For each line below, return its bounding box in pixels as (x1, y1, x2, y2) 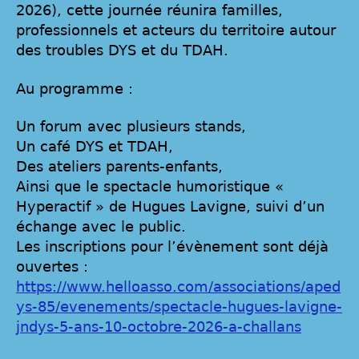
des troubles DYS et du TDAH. (16, 42, 228, 59)
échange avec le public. (16, 218, 186, 236)
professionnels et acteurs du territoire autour (16, 22, 336, 39)
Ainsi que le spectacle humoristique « (16, 178, 284, 196)
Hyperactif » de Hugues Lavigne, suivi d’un (16, 198, 325, 216)
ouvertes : (16, 258, 88, 276)
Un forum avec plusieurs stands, (16, 118, 246, 135)
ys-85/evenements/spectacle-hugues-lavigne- (16, 298, 342, 316)
